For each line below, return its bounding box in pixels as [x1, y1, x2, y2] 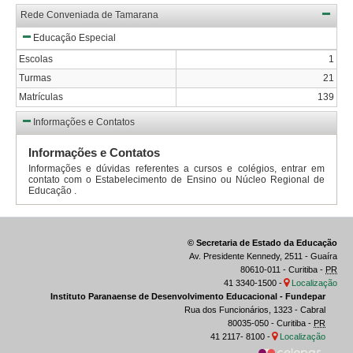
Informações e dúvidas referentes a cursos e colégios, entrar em [28, 162, 325, 174]
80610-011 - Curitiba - [240, 264, 325, 274]
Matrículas [19, 91, 63, 102]
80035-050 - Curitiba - [228, 318, 314, 328]
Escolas [19, 53, 53, 65]
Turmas [19, 72, 51, 84]
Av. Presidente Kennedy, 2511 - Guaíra [189, 251, 337, 261]
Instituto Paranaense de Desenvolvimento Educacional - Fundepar [50, 291, 325, 301]
